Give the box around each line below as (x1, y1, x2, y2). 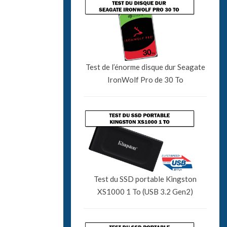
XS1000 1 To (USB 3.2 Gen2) (97, 186, 194, 196)
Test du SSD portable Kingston (94, 174, 197, 183)
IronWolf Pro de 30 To (107, 74, 183, 84)
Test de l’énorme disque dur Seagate (85, 62, 205, 71)
